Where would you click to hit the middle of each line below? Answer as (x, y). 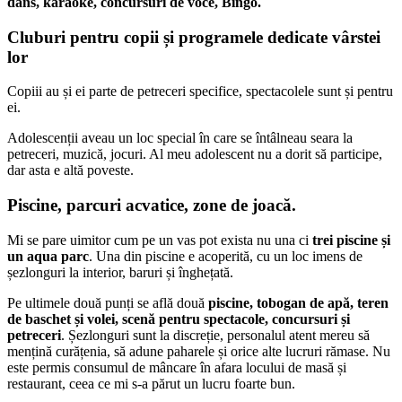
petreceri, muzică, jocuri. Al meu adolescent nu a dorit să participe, (195, 154)
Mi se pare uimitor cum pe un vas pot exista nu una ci (158, 240)
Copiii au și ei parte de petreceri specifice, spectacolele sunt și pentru (200, 92)
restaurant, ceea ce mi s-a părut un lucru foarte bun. (151, 383)
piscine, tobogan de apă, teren (297, 302)
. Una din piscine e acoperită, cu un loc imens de (226, 256)
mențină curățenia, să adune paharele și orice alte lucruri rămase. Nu (199, 351)
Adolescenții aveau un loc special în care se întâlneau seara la (180, 138)
